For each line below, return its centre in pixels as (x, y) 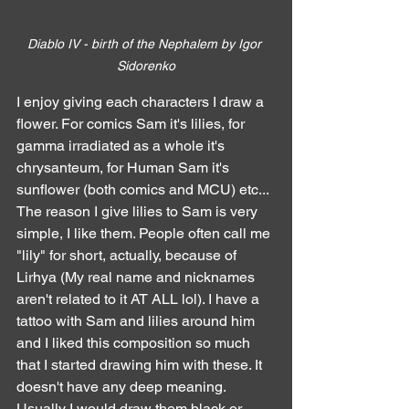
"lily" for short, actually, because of (128, 255)
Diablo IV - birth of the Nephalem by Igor (146, 43)
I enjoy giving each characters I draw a (142, 101)
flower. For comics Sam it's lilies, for (132, 123)
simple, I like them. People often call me (145, 233)
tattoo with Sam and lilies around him (137, 320)
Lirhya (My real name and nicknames (137, 277)
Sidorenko (146, 65)
